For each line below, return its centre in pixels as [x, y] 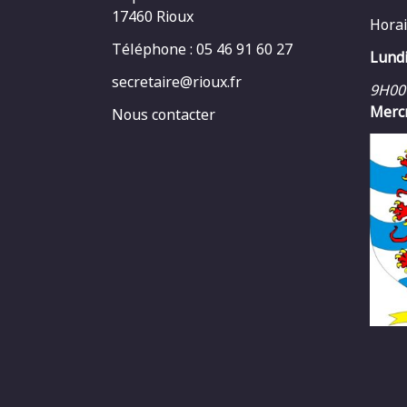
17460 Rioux [152, 17]
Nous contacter [163, 115]
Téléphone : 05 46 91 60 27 [202, 50]
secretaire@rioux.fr [176, 82]
